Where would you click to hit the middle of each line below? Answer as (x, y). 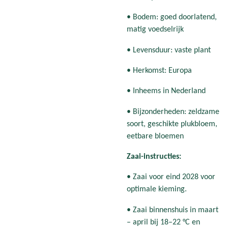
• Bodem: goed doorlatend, (172, 18)
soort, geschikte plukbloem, (172, 124)
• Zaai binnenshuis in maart (173, 210)
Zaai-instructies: (154, 156)
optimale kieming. (157, 190)
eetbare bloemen (155, 136)
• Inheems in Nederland (166, 91)
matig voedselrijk (155, 30)
